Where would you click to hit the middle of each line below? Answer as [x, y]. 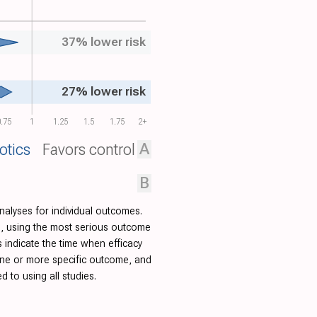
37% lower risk [104, 42]
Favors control [88, 149]
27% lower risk [104, 92]
